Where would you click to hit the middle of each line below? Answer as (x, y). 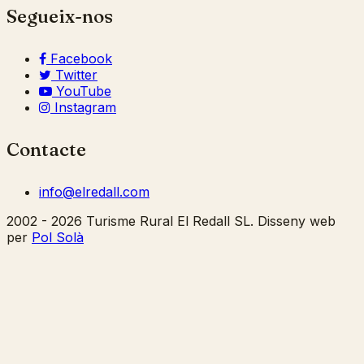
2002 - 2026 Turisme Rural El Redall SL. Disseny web (171, 221)
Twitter (76, 75)
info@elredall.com (94, 192)
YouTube (84, 91)
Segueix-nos (60, 17)
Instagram (85, 108)
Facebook (81, 59)
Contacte (46, 150)
